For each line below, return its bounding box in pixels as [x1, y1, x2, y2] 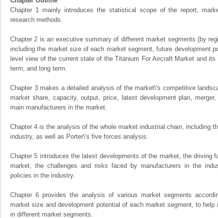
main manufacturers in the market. [10, 104, 107, 111]
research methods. [10, 16, 63, 23]
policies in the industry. [10, 172, 75, 179]
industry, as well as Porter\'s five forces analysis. [10, 133, 148, 140]
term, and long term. [10, 65, 67, 72]
